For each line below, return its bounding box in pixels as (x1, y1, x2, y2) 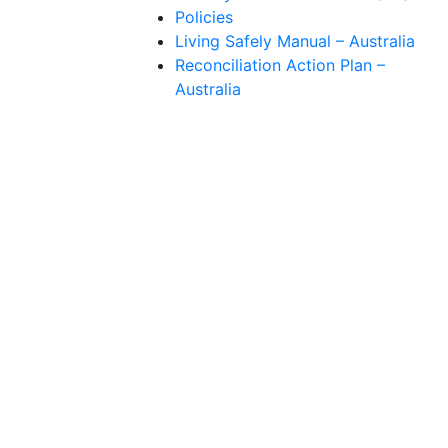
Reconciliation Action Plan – (174, 55, 385, 75)
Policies (174, 7, 233, 27)
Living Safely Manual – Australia (174, 31, 415, 51)
